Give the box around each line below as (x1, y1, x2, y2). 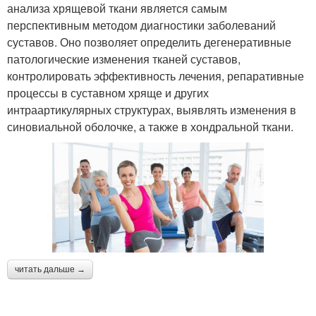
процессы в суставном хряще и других (7, 84, 209, 101)
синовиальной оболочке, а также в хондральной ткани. (7, 118, 293, 135)
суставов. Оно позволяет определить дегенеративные (7, 33, 291, 50)
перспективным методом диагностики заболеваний (7, 16, 276, 33)
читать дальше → (15, 264, 85, 274)
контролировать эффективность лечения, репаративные (7, 67, 304, 84)
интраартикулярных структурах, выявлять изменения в (7, 101, 296, 118)
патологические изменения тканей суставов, (7, 50, 241, 67)
